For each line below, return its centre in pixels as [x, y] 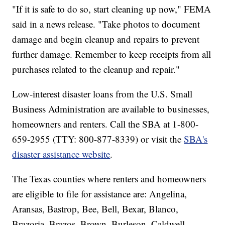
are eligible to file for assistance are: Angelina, [100, 194]
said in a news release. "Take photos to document [106, 24]
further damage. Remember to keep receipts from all [112, 54]
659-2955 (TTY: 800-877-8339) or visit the [98, 139]
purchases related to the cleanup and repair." [96, 69]
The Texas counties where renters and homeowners [109, 179]
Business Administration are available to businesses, [111, 109]
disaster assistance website [61, 154]
